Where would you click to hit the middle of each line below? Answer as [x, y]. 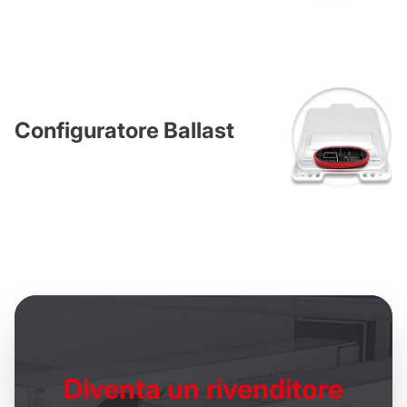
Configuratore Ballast [124, 131]
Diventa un [132, 388]
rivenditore [272, 388]
